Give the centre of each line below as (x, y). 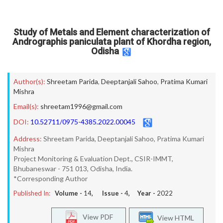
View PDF (96, 217)
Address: (28, 139)
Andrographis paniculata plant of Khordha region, (111, 42)
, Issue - (108, 193)
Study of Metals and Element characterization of (111, 32)
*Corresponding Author (51, 178)
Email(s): (26, 106)
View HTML (174, 218)
